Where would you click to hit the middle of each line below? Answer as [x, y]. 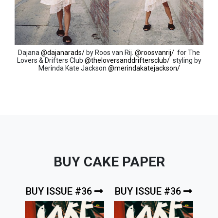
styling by [185, 60]
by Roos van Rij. [110, 52]
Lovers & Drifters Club [51, 60]
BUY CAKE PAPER [109, 162]
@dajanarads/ [63, 52]
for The [187, 52]
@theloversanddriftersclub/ [127, 60]
